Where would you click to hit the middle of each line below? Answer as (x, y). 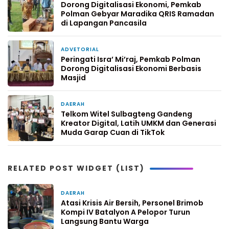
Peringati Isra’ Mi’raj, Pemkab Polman (131, 60)
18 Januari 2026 (128, 50)
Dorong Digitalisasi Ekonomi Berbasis (131, 69)
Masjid (73, 78)
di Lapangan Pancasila (104, 23)
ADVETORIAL (80, 50)
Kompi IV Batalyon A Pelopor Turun (125, 212)
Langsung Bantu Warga (106, 222)
